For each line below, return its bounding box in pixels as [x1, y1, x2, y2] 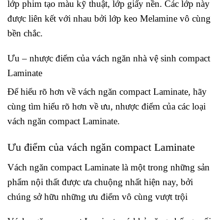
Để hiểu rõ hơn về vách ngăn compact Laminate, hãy [7, 86, 207, 97]
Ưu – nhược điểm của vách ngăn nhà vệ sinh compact [7, 53, 210, 63]
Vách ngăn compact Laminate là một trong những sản [7, 162, 210, 172]
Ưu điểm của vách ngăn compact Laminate [7, 141, 195, 153]
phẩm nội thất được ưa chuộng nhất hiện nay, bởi [7, 176, 193, 187]
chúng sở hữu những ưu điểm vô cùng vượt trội [7, 191, 188, 202]
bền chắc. [7, 27, 43, 38]
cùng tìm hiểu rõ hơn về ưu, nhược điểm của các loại [7, 101, 206, 111]
